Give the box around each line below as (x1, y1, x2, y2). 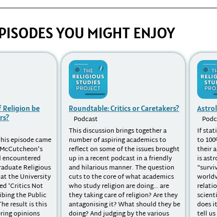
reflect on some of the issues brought (69, 144, 180, 156)
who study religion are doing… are (69, 181, 169, 193)
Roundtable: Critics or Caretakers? (69, 103, 179, 113)
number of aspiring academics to (69, 135, 166, 147)
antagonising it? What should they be (69, 199, 180, 211)
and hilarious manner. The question (69, 162, 174, 174)
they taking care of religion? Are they (69, 190, 178, 202)
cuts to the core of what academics (69, 171, 174, 184)
